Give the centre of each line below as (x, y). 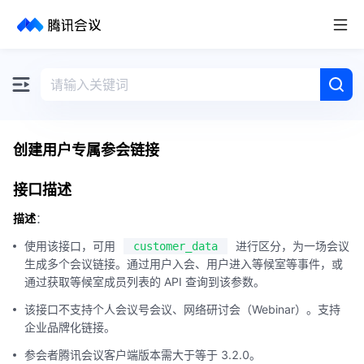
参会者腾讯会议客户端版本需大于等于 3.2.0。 (143, 355)
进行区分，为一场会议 (292, 246)
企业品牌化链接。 (70, 327)
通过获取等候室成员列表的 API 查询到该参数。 (145, 282)
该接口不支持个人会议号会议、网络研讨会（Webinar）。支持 (182, 309)
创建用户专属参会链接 (86, 150)
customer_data (175, 246)
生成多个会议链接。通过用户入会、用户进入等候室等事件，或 (184, 264)
